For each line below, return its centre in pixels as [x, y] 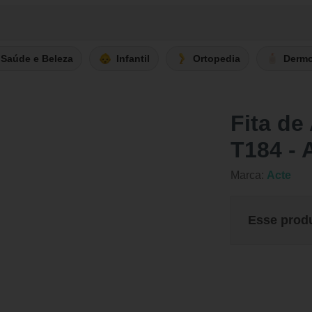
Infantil [133, 58]
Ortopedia [217, 58]
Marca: [249, 175]
